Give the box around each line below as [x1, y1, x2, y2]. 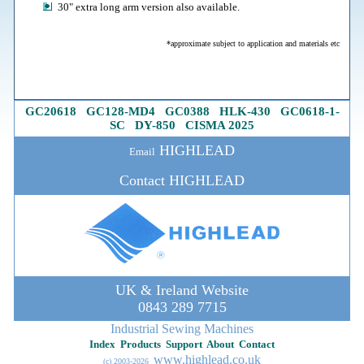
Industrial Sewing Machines [110, 322, 253, 336]
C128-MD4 [95, 105, 155, 118]
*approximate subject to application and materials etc [166, 39, 340, 49]
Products [120, 338, 161, 350]
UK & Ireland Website [115, 282, 249, 298]
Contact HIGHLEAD [119, 172, 245, 188]
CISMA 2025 [185, 119, 254, 132]
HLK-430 [219, 105, 271, 118]
